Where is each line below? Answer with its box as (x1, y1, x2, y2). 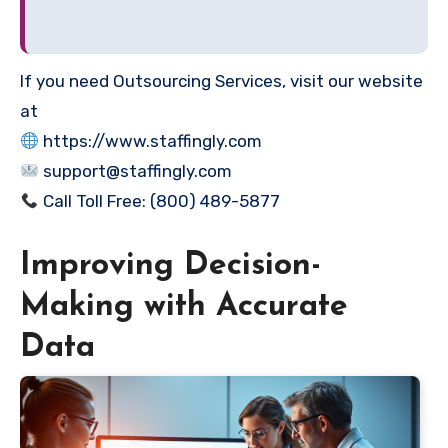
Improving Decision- (20, 250, 321, 283)
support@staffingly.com (39, 161, 233, 182)
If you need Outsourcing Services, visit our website (20, 71, 423, 92)
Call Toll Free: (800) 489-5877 (39, 191, 281, 212)
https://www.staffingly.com (39, 131, 263, 152)
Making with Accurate (20, 291, 348, 324)
